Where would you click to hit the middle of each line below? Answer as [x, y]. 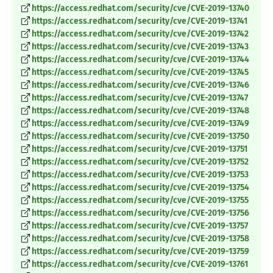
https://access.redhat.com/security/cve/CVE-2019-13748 [140, 111]
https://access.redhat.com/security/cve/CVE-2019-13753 [140, 175]
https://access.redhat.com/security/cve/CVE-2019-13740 [140, 9]
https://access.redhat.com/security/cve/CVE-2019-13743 [140, 47]
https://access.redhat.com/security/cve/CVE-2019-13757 [140, 226]
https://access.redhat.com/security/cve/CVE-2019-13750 [140, 136]
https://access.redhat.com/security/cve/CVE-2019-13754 [140, 188]
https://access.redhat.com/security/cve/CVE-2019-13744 [140, 60]
